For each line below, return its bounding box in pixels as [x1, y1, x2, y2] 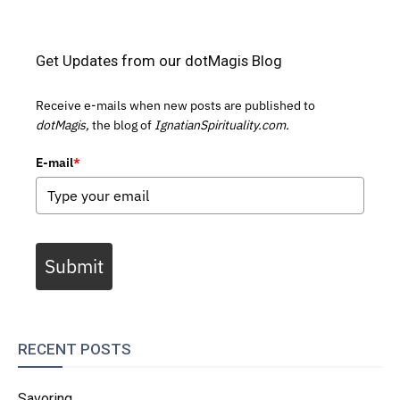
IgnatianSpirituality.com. [154, 117, 289, 134]
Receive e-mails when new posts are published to [36, 97, 315, 114]
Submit [45, 254, 104, 279]
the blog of [89, 117, 154, 134]
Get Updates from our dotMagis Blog [36, 52, 282, 71]
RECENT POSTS [18, 340, 131, 359]
